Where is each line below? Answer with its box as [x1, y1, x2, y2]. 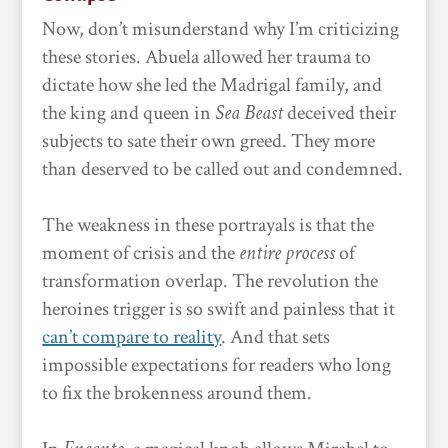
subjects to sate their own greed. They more [42, 128, 376, 154]
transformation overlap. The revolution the [42, 268, 379, 294]
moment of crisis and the [42, 240, 240, 266]
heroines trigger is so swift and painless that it [42, 296, 396, 322]
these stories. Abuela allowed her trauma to [42, 44, 372, 70]
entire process [239, 240, 336, 266]
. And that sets [221, 324, 331, 350]
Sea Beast [215, 100, 284, 126]
